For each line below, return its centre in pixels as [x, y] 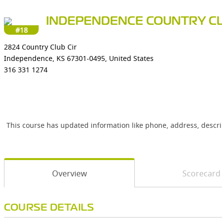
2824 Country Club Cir [40, 47]
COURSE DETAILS [49, 208]
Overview [69, 173]
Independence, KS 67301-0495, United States [79, 58]
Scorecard [201, 173]
